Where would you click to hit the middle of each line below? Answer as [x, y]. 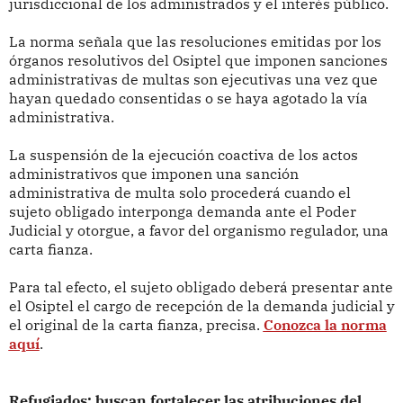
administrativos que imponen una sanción [153, 174]
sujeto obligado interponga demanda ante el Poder [182, 212]
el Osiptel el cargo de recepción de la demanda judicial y [201, 306]
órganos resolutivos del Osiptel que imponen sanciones [198, 61]
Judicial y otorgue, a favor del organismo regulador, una [198, 231]
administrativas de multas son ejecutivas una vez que [193, 80]
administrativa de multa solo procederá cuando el [179, 193]
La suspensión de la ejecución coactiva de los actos [183, 155]
